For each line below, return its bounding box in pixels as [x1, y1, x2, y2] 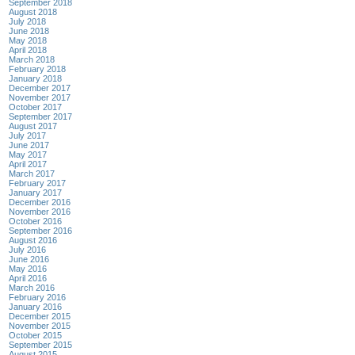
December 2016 [9, 197, 71, 207]
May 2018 [9, 35, 47, 45]
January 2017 [9, 187, 62, 197]
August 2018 [9, 6, 57, 17]
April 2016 [9, 273, 47, 283]
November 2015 [9, 320, 71, 330]
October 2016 [9, 216, 62, 226]
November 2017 [9, 92, 71, 102]
